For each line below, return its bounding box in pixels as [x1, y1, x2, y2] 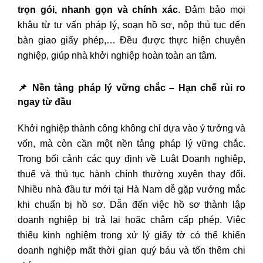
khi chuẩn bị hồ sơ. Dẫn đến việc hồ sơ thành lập [18, 200, 245, 210]
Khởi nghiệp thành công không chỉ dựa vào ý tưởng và [18, 123, 245, 134]
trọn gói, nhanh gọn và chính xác [18, 5, 178, 15]
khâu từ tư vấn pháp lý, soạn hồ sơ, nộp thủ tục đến [18, 20, 245, 31]
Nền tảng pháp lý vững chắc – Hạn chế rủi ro [28, 83, 246, 93]
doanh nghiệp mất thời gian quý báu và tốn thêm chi [18, 245, 245, 256]
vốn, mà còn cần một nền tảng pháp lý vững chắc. [18, 139, 245, 149]
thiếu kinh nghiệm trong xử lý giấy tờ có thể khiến [18, 230, 245, 241]
